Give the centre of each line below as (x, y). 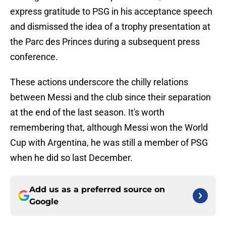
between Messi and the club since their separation (110, 97)
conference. (34, 57)
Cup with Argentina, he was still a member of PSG (109, 143)
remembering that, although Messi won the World (109, 128)
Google (44, 202)
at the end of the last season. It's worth (87, 112)
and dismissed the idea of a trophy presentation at (110, 27)
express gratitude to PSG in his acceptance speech (111, 12)
